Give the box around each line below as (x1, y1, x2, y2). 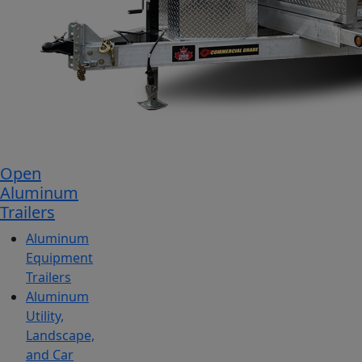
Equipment (26, 249, 93, 267)
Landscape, (26, 326, 95, 345)
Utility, (26, 307, 64, 326)
